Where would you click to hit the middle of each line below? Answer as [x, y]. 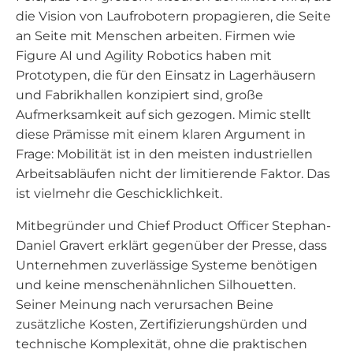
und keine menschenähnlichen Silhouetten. [156, 285]
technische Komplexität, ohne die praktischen [162, 344]
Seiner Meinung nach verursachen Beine [145, 305]
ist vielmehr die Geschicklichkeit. [119, 193]
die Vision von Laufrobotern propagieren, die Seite [173, 16]
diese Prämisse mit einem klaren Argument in [161, 134]
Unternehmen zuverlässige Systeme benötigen [167, 265]
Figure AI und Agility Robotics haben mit [144, 56]
